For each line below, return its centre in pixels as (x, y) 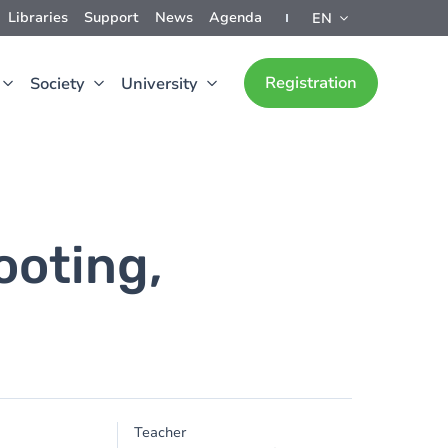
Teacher (160, 432)
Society (57, 84)
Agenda (235, 17)
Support (111, 17)
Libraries (38, 17)
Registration (311, 83)
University (159, 84)
